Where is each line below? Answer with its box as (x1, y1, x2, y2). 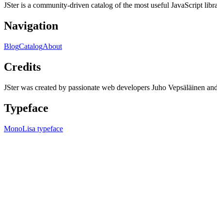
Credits (4, 61, 41, 74)
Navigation (4, 19, 58, 32)
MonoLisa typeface (4, 124, 63, 133)
